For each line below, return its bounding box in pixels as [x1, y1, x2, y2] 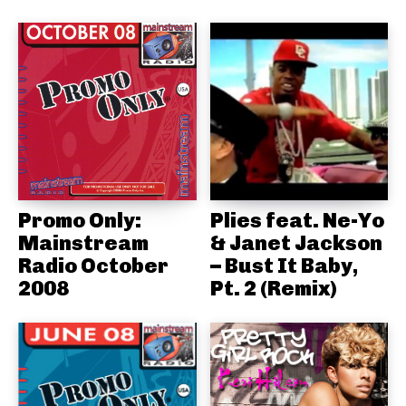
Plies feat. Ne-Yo [209, 208, 384, 234]
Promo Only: [18, 208, 141, 234]
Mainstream [18, 230, 149, 256]
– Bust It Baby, [209, 253, 358, 279]
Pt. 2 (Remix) [209, 275, 337, 302]
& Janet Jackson [209, 230, 382, 256]
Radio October [18, 253, 169, 279]
